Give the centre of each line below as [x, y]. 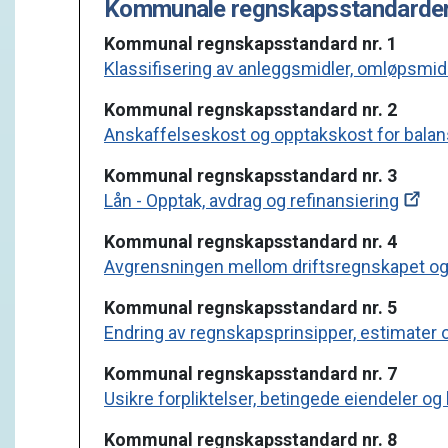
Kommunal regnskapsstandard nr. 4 [250, 241]
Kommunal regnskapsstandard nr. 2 [250, 109]
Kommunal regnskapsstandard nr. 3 [250, 175]
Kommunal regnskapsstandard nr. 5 [250, 307]
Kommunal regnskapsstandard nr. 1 [250, 43]
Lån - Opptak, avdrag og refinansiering [251, 200]
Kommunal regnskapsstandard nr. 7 [250, 373]
